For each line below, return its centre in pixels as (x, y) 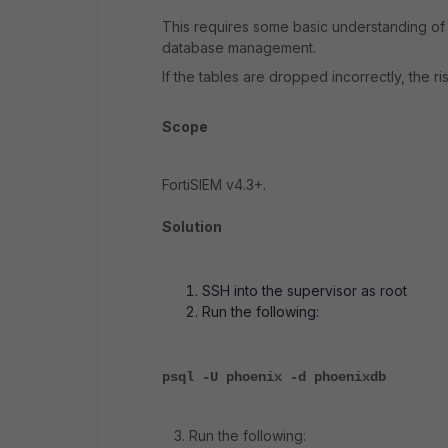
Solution (192, 226)
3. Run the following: (234, 435)
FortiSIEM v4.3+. (214, 184)
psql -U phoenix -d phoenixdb (274, 377)
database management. (239, 47)
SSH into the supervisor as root (304, 290)
